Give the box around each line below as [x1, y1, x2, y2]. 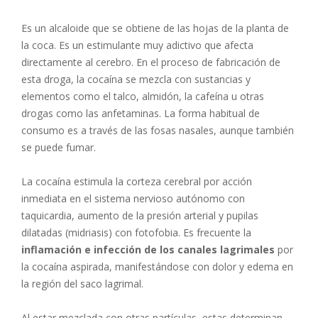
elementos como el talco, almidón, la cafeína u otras [21, 89, 264, 104]
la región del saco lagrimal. [21, 277, 143, 291]
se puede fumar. [21, 141, 96, 155]
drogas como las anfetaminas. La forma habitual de [21, 106, 260, 121]
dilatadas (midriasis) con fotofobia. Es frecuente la [21, 226, 251, 240]
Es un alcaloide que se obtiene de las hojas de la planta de [21, 21, 289, 35]
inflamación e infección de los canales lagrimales [21, 243, 275, 257]
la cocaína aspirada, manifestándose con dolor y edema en [21, 260, 293, 274]
